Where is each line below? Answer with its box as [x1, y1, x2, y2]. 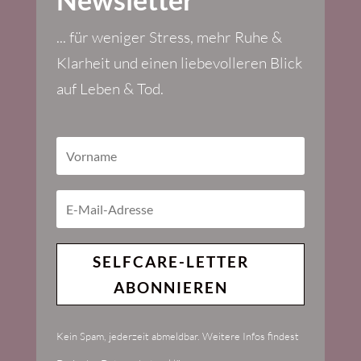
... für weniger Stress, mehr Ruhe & [56, 27, 282, 47]
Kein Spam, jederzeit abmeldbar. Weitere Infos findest [56, 330, 299, 343]
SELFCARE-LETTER [92, 251, 249, 271]
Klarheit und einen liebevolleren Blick [56, 52, 302, 73]
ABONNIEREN [113, 277, 228, 297]
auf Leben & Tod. [56, 78, 164, 98]
